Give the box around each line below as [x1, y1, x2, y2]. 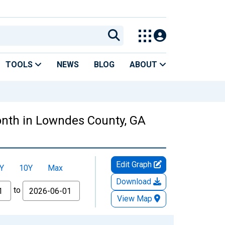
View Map [117, 193, 152, 203]
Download [116, 176, 153, 186]
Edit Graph [116, 159, 154, 169]
